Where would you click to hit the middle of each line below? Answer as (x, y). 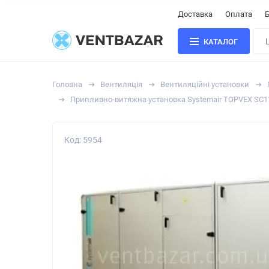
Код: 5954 (83, 140)
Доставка (195, 14)
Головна (67, 84)
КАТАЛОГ (221, 42)
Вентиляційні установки (205, 84)
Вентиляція (121, 84)
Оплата (239, 14)
